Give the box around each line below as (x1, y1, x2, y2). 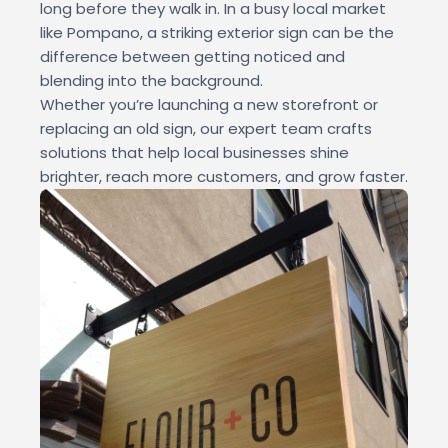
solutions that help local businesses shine (40, 142, 349, 163)
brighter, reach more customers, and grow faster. (40, 166, 408, 187)
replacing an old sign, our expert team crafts (40, 118, 372, 139)
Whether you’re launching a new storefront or (40, 94, 378, 115)
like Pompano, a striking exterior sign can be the (40, 22, 394, 43)
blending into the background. (40, 70, 263, 91)
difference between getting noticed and (40, 46, 345, 67)
